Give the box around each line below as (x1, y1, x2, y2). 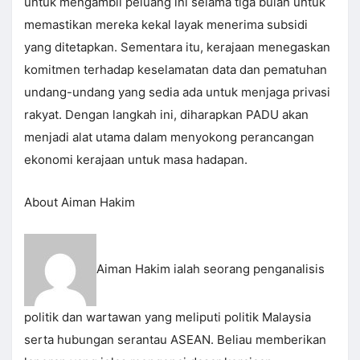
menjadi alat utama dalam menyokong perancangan (24, 129, 314, 145)
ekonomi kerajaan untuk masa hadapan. (24, 152, 247, 168)
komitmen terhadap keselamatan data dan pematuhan (24, 62, 327, 78)
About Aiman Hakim (24, 194, 135, 211)
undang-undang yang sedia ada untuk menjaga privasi (24, 84, 330, 100)
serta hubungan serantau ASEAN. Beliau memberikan (24, 332, 326, 348)
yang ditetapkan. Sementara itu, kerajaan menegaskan (24, 39, 330, 55)
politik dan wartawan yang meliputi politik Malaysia (24, 309, 311, 325)
